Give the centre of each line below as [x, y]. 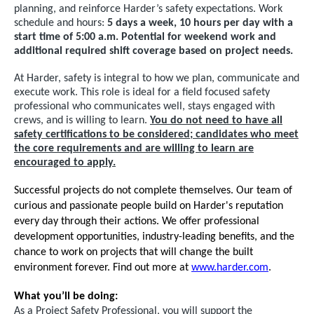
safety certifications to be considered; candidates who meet [156, 135]
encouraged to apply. [65, 163]
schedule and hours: [61, 23]
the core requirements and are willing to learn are [134, 149]
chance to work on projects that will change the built [134, 252]
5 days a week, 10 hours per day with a [200, 23]
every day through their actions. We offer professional [137, 221]
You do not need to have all [216, 121]
